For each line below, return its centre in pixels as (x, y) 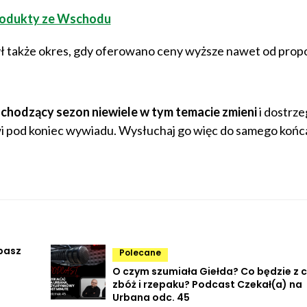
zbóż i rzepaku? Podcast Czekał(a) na (207, 284)
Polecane (140, 252)
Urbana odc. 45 (151, 297)
